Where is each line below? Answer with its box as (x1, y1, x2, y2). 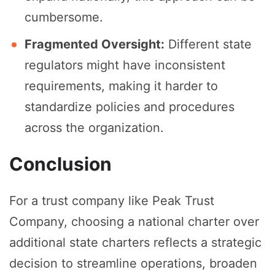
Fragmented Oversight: (25, 37, 165, 52)
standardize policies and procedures (25, 99, 234, 115)
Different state (165, 37, 252, 52)
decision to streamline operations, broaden (9, 256, 257, 271)
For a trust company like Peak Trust (9, 193, 214, 209)
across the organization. (25, 120, 164, 136)
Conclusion (9, 153, 112, 176)
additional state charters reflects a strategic (9, 235, 261, 250)
